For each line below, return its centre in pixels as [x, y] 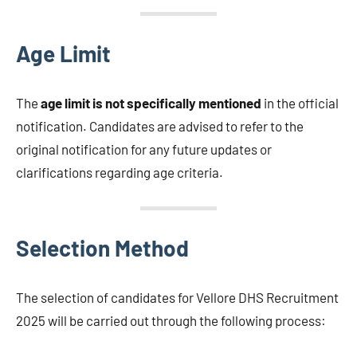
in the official [300, 102]
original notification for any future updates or [144, 149]
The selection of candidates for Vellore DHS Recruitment [177, 297]
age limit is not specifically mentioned [151, 102]
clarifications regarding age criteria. [120, 172]
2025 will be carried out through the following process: [171, 320]
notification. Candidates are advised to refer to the [160, 126]
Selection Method [102, 247]
